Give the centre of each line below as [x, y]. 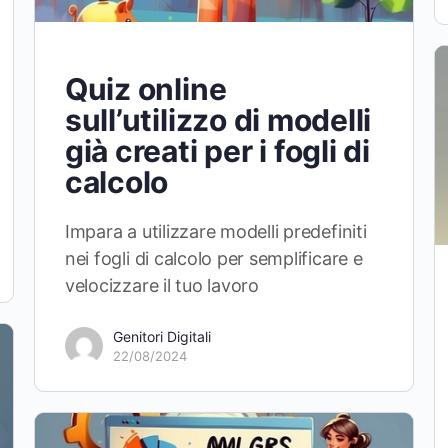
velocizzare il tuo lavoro [161, 285]
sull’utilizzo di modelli [218, 119]
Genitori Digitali [161, 336]
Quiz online [145, 88]
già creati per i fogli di [217, 150]
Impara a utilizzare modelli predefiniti [215, 231]
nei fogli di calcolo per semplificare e [213, 258]
